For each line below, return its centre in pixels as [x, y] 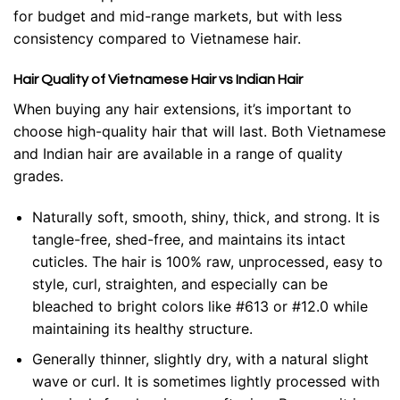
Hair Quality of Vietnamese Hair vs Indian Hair [158, 79]
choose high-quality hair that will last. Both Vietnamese [200, 131]
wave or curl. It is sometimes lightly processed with [205, 382]
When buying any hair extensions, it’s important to [183, 108]
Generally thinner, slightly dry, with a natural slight [200, 359]
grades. [38, 175]
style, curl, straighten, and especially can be [179, 283]
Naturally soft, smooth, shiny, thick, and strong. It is [205, 217]
